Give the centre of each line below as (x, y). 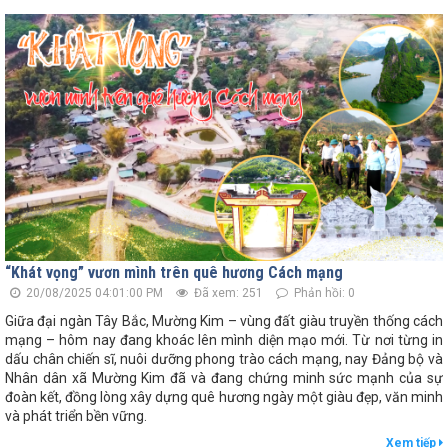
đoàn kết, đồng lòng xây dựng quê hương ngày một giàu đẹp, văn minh (224, 397)
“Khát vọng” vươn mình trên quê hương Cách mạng (174, 273)
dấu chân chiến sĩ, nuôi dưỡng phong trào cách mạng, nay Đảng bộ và (224, 359)
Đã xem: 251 (227, 293)
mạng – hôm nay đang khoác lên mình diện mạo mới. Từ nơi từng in (224, 340)
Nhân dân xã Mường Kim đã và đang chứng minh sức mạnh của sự (224, 378)
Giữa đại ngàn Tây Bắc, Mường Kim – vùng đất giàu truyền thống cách (224, 321)
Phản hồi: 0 (323, 293)
